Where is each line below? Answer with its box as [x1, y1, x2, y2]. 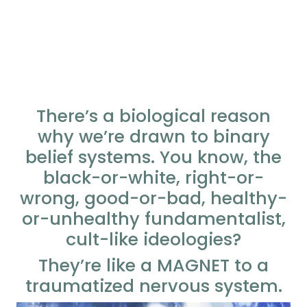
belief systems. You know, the [25, 145, 282, 169]
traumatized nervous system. [25, 274, 282, 298]
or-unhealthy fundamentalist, [21, 207, 286, 231]
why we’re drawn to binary [37, 125, 270, 149]
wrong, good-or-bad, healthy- [20, 186, 287, 210]
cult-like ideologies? [66, 228, 241, 251]
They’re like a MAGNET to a [38, 254, 269, 278]
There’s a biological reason [36, 104, 271, 128]
